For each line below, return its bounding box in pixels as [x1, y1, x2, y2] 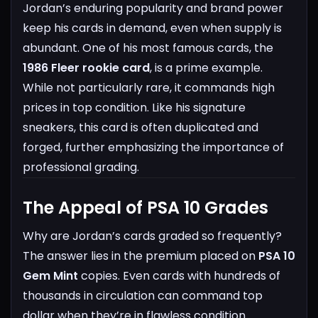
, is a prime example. [150, 60, 263, 77]
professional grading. [23, 159, 139, 176]
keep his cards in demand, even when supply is [23, 20, 282, 37]
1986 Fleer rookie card [23, 60, 150, 77]
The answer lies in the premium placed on [23, 248, 258, 265]
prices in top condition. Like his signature [23, 99, 246, 116]
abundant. [23, 40, 79, 57]
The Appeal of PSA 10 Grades [23, 196, 268, 220]
